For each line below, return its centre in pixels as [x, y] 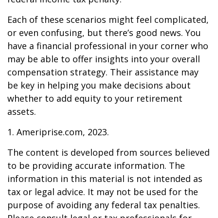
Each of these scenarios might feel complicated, [108, 19]
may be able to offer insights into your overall [104, 59]
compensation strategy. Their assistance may [103, 72]
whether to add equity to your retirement [95, 98]
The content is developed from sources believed [109, 152]
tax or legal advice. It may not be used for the [103, 192]
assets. [22, 111]
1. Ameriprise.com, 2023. [58, 132]
